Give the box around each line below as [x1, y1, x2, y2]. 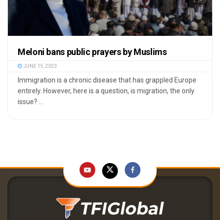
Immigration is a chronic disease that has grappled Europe [18, 76, 196, 84]
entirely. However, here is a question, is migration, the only [18, 87, 194, 95]
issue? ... [18, 98, 43, 106]
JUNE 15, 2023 [22, 63, 57, 69]
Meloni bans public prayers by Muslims [18, 47, 167, 57]
